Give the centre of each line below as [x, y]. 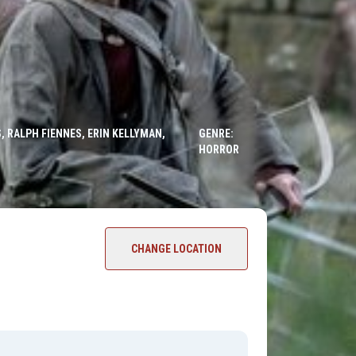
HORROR [219, 150]
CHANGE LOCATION [176, 249]
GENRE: [216, 134]
